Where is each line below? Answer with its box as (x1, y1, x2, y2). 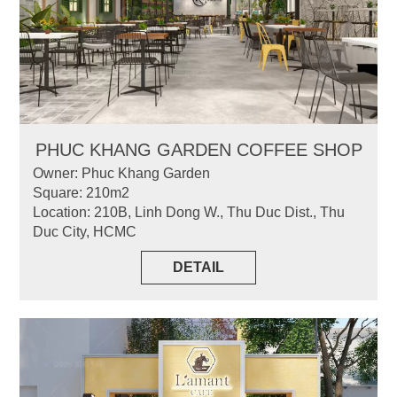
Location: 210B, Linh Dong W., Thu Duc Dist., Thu (33, 204, 346, 220)
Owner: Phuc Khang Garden (33, 165, 211, 181)
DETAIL (173, 259, 224, 275)
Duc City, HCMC (33, 223, 137, 239)
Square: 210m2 (33, 184, 130, 200)
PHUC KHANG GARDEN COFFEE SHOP (35, 139, 362, 160)
